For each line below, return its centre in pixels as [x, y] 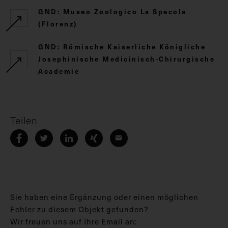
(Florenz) [58, 23]
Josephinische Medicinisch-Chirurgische [126, 59]
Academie [59, 71]
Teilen [24, 120]
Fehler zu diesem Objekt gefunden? [79, 209]
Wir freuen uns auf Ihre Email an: [74, 221]
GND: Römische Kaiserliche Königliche [122, 46]
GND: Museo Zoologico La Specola [112, 11]
